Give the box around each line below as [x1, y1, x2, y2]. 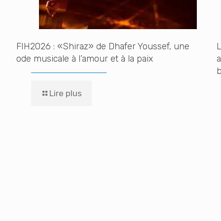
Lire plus [49, 88, 82, 98]
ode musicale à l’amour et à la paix [16, 53, 153, 64]
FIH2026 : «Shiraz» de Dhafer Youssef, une [16, 41, 189, 52]
